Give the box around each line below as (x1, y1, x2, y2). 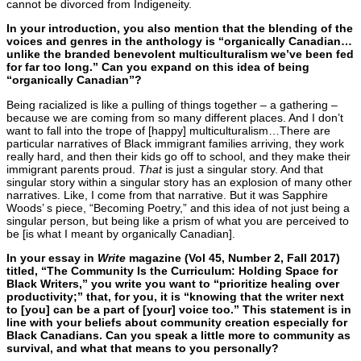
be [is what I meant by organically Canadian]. (6, 226, 235, 240)
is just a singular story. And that (162, 162, 323, 176)
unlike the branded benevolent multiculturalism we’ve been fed (6, 48, 354, 61)
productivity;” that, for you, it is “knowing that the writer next (6, 289, 344, 303)
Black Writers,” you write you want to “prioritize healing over (6, 276, 339, 290)
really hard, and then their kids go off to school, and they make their (6, 149, 351, 163)
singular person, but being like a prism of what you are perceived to (6, 214, 349, 227)
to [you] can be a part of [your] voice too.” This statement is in (6, 302, 351, 316)
